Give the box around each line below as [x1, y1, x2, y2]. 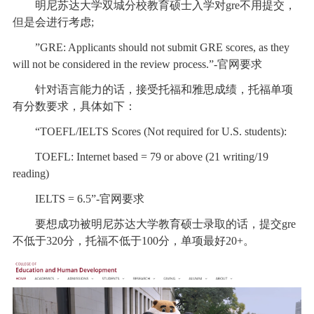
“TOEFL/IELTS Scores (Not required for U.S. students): [12, 125, 287, 137]
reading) [12, 168, 49, 179]
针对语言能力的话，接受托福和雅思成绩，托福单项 [12, 83, 293, 95]
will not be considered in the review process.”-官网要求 [12, 58, 262, 70]
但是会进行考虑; [12, 16, 94, 28]
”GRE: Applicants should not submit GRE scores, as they [12, 41, 289, 53]
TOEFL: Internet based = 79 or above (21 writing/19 [12, 151, 268, 163]
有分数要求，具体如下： [12, 100, 136, 112]
